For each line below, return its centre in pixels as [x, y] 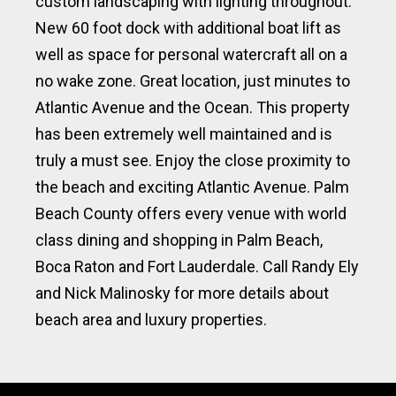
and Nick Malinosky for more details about [182, 293]
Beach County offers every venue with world [191, 213]
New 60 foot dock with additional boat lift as [188, 27]
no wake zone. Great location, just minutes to [193, 80]
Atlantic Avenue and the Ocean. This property [193, 107]
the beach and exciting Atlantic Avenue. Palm [192, 187]
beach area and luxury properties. [151, 319]
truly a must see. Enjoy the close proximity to [193, 160]
